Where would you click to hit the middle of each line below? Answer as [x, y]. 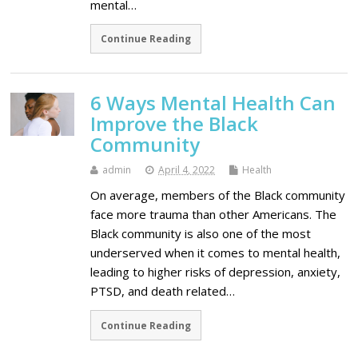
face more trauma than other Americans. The [214, 215]
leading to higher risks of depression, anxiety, [216, 272]
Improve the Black [175, 124]
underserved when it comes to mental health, [216, 253]
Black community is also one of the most [201, 234]
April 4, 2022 [187, 170]
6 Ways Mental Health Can [213, 103]
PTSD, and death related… [163, 291]
